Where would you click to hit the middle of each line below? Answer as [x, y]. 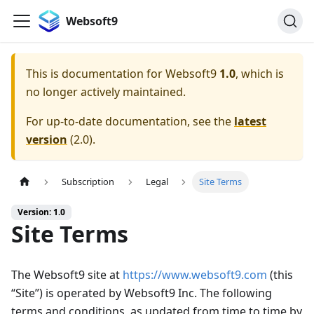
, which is [260, 74]
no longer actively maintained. [106, 92]
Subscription [88, 182]
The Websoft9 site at [67, 275]
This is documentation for [96, 74]
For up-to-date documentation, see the [130, 121]
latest [250, 121]
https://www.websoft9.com [195, 275]
